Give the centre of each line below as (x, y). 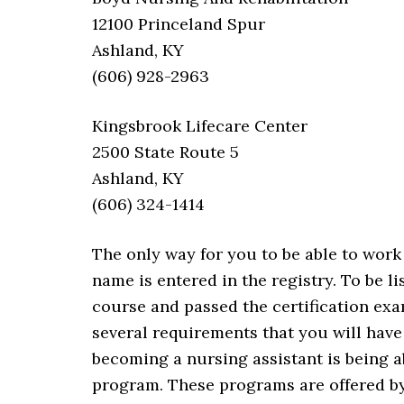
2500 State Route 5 (165, 152)
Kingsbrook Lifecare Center (200, 126)
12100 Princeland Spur (179, 24)
